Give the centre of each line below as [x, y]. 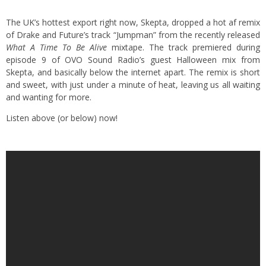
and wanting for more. [49, 97]
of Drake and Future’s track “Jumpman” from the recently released [133, 34]
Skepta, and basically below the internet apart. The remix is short [133, 72]
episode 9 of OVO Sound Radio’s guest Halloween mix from [133, 59]
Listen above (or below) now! [62, 118]
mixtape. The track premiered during [183, 47]
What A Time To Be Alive [56, 47]
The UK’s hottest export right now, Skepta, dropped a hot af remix [133, 22]
